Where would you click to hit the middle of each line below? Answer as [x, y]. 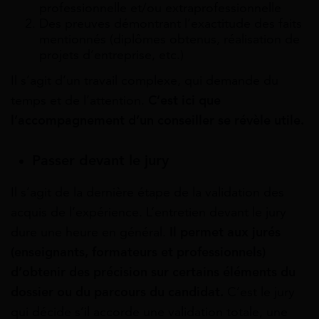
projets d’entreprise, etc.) [111, 54]
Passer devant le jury [100, 160]
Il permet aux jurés [225, 232]
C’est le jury [259, 292]
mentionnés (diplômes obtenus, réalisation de [169, 39]
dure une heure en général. [90, 232]
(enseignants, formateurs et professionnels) [138, 252]
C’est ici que [184, 100]
